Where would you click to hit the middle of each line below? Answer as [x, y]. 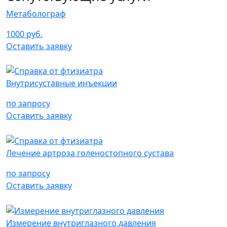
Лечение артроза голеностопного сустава [90, 153]
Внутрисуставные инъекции [62, 83]
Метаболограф [36, 13]
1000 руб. [24, 34]
